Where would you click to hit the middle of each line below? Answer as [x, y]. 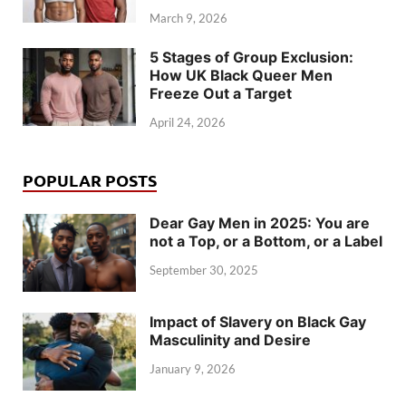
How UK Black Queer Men [241, 76]
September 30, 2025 [204, 270]
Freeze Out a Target [221, 94]
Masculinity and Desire [230, 340]
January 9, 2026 [193, 368]
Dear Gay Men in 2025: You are [260, 223]
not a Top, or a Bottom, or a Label [266, 242]
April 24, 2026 [188, 123]
